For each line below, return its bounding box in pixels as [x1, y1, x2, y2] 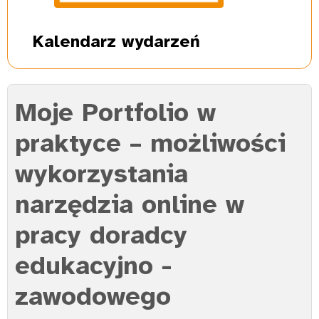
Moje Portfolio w [15, 97, 216, 129]
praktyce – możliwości [15, 127, 286, 159]
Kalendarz [33, 31, 117, 53]
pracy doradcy [15, 219, 187, 251]
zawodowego [15, 281, 171, 313]
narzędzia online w [15, 189, 244, 221]
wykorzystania [15, 158, 188, 190]
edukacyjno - [15, 250, 172, 282]
